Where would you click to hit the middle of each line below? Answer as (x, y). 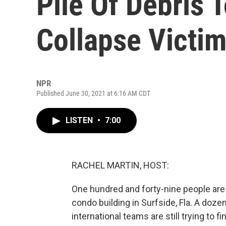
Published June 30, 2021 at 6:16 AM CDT (93, 93)
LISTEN (80, 120)
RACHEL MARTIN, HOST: (120, 165)
